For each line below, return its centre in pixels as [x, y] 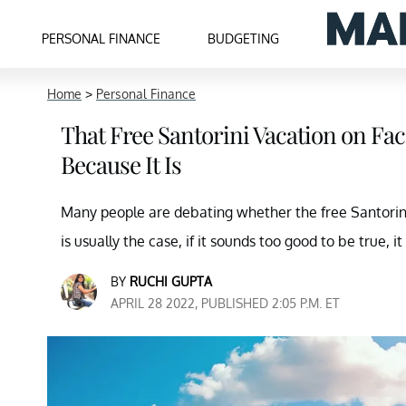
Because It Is [121, 164]
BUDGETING [244, 38]
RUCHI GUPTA [171, 281]
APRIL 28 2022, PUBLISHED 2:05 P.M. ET [225, 303]
